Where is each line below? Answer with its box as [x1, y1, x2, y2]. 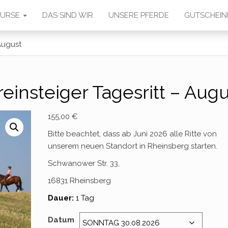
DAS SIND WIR [42, 11, 93, 20]
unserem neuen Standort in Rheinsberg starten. [48, 141, 218, 151]
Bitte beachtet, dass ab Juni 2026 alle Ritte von [48, 129, 217, 138]
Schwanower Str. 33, [48, 159, 120, 168]
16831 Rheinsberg [48, 176, 111, 185]
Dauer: [48, 193, 74, 203]
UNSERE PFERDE [108, 11, 169, 20]
